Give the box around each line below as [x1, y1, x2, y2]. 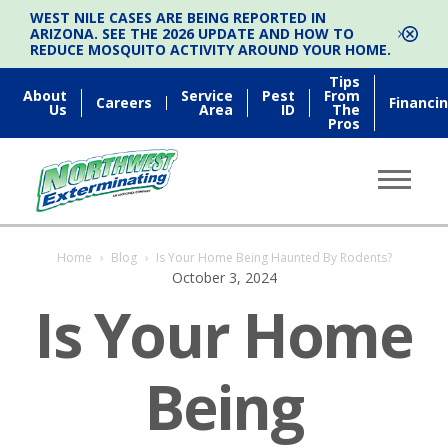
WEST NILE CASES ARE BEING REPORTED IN [30, 8, 326, 27]
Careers [96, 93, 153, 112]
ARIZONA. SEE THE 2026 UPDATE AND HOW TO [30, 24, 354, 43]
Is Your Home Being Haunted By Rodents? [155, 248, 392, 266]
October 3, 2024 [171, 267, 277, 287]
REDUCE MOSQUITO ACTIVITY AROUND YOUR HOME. [30, 40, 391, 59]
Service [181, 86, 234, 105]
